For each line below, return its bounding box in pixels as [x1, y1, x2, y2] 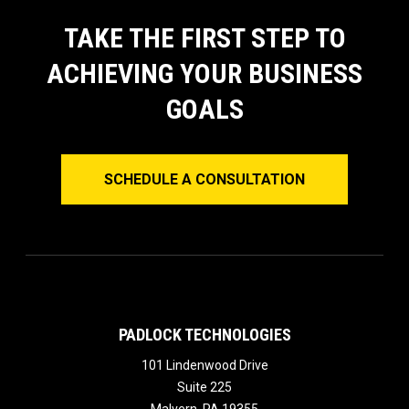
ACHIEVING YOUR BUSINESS [47, 58, 362, 90]
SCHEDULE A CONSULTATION [104, 171, 305, 189]
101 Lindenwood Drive [141, 358, 268, 373]
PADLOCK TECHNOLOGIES [118, 325, 291, 345]
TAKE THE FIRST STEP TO [63, 22, 346, 55]
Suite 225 [177, 380, 232, 395]
